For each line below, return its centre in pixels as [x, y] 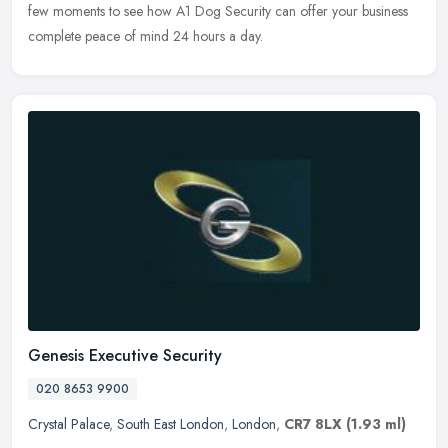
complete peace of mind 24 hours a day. [145, 36]
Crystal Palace [68, 424]
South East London [170, 424]
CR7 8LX [313, 424]
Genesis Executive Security [125, 356]
